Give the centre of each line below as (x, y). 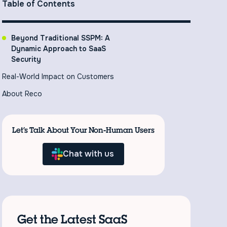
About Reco (22, 93)
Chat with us (89, 154)
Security (26, 59)
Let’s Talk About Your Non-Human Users (84, 130)
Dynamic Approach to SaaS (59, 48)
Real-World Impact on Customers (58, 76)
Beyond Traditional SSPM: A (61, 38)
